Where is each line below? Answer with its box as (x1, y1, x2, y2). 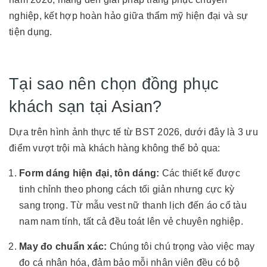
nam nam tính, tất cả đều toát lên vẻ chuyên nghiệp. (19, 216, 243, 227)
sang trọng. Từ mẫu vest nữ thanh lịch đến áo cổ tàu (19, 200, 247, 211)
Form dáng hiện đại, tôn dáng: (19, 168, 160, 179)
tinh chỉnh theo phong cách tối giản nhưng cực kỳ (19, 184, 234, 195)
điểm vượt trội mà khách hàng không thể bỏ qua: (9, 143, 221, 154)
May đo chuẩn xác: (19, 241, 107, 252)
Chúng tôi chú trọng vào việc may (107, 241, 255, 252)
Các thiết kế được (159, 168, 240, 179)
